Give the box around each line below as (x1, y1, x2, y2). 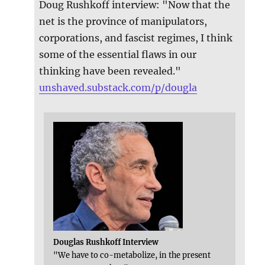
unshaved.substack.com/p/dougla (39, 81, 198, 93)
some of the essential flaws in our (39, 48, 197, 60)
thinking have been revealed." (39, 64, 182, 77)
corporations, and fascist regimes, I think (39, 31, 233, 44)
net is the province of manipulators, (39, 15, 208, 27)
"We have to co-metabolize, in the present (53, 250, 211, 260)
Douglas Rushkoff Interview (53, 237, 159, 247)
